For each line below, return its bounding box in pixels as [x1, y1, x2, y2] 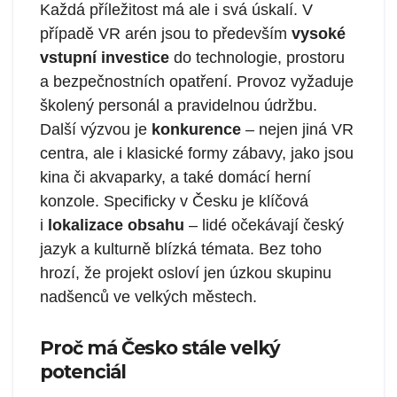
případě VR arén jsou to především [40, 25, 292, 43]
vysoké [292, 25, 346, 43]
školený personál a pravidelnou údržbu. [40, 97, 317, 115]
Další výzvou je [40, 121, 152, 139]
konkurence [152, 121, 241, 139]
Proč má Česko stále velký [40, 337, 280, 360]
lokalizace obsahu [48, 216, 184, 235]
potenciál [40, 361, 126, 384]
